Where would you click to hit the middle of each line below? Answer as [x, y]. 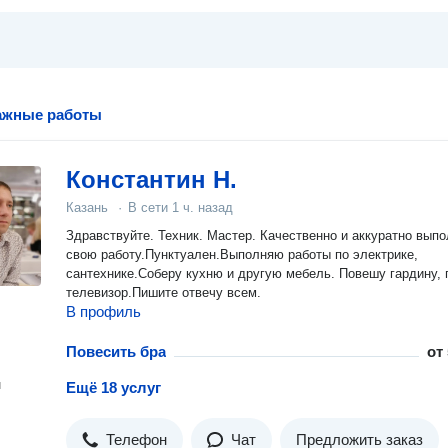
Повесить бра [116, 351]
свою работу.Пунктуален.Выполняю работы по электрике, [242, 254]
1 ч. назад [202, 207]
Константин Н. [151, 179]
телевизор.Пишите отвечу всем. [163, 292]
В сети [150, 207]
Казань [87, 207]
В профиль [103, 311]
